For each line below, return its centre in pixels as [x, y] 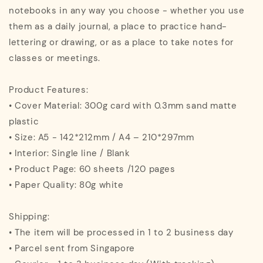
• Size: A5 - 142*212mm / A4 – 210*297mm [102, 137]
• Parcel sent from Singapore [72, 248]
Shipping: [29, 216]
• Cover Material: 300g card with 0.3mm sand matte [123, 105]
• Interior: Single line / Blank [70, 153]
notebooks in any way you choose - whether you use [127, 10]
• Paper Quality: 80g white [66, 185]
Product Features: [49, 90]
